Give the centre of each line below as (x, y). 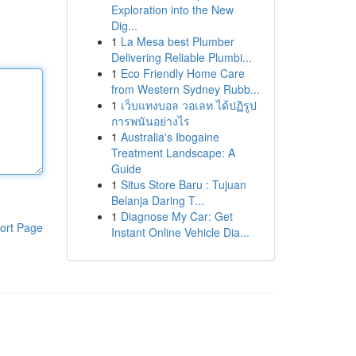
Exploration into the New (172, 10)
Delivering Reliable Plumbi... (181, 57)
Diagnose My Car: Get (176, 216)
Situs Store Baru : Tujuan (183, 184)
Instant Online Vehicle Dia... (180, 232)
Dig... (124, 25)
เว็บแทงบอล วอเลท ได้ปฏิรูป (188, 105)
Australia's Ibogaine (170, 137)
